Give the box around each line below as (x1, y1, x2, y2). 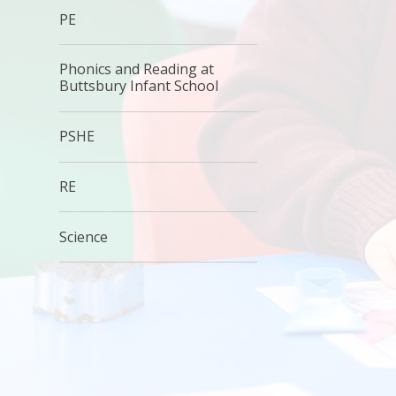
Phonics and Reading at (59, 59, 215, 80)
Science (59, 226, 109, 247)
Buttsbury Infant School (59, 76, 219, 96)
